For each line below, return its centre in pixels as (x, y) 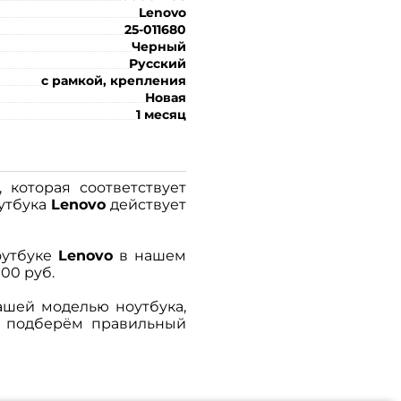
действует (146, 205)
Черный (159, 46)
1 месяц (161, 114)
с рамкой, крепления (114, 80)
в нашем (149, 256)
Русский (158, 63)
